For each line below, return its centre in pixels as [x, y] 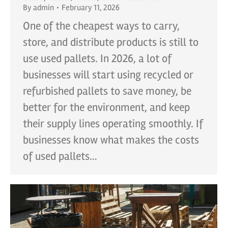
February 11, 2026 [91, 7]
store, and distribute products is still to [111, 42]
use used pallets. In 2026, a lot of [97, 58]
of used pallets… [60, 156]
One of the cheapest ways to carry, [101, 26]
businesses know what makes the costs [111, 140]
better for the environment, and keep [106, 107]
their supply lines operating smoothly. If [113, 123]
